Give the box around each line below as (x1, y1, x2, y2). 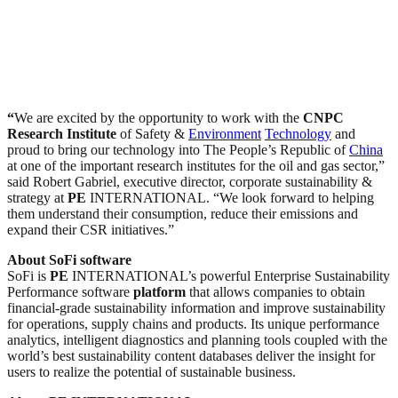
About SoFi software (7, 251, 131, 267)
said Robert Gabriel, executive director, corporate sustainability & (7, 173, 372, 189)
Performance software (7, 283, 133, 299)
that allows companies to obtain (186, 283, 365, 299)
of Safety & (116, 125, 188, 141)
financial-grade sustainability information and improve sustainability (7, 299, 386, 315)
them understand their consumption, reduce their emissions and (7, 205, 358, 221)
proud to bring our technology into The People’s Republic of (7, 141, 349, 157)
